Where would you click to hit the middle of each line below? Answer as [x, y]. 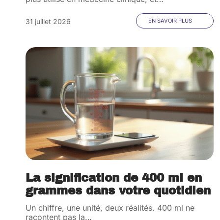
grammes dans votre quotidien [118, 191]
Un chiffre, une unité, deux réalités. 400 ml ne [110, 208]
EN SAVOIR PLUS [170, 21]
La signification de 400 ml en [114, 178]
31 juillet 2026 [48, 21]
